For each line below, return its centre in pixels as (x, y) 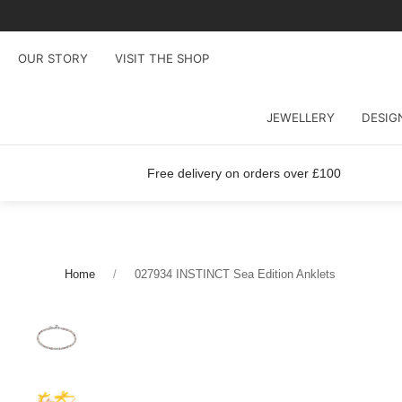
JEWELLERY (300, 117)
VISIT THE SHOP (162, 58)
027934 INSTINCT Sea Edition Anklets (235, 274)
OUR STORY (53, 58)
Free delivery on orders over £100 (244, 173)
